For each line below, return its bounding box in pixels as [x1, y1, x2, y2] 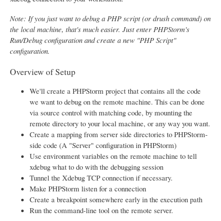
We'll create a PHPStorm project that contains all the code [30, 85, 201, 96]
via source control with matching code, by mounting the [30, 107, 192, 117]
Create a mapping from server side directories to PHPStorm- [30, 129, 208, 139]
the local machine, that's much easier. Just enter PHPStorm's [10, 24, 189, 34]
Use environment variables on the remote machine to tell [30, 150, 197, 161]
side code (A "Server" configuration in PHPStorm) [30, 140, 177, 150]
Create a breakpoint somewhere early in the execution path [30, 194, 202, 204]
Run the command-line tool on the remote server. [30, 205, 173, 215]
